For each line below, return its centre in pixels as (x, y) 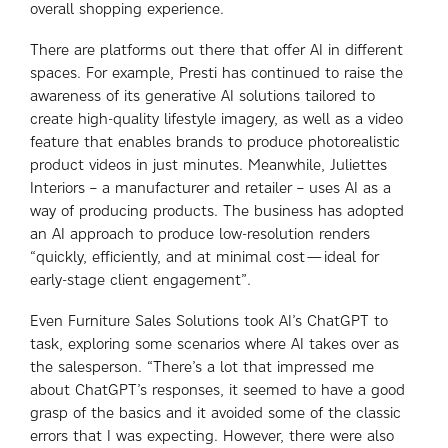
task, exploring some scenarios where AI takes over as (214, 343)
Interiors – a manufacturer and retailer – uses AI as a (210, 187)
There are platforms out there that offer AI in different (216, 49)
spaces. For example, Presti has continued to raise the (216, 72)
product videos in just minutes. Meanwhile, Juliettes (208, 164)
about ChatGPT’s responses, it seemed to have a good (217, 389)
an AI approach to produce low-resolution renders (200, 233)
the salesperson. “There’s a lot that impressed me (202, 366)
